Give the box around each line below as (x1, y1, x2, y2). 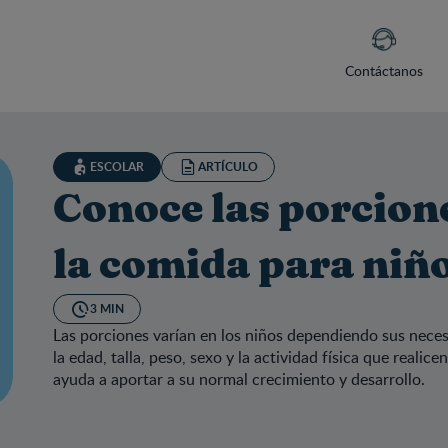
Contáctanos (345, 61, 423, 80)
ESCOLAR (90, 158, 145, 175)
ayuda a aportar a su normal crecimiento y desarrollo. (53, 368, 426, 390)
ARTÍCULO (198, 158, 259, 175)
